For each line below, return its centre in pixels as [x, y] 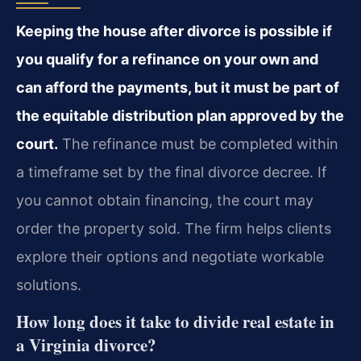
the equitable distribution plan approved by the [180, 115]
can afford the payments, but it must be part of [178, 87]
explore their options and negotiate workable [170, 256]
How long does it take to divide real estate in [175, 322]
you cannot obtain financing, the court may [165, 200]
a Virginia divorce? [86, 345]
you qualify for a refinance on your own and [167, 59]
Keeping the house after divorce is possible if [174, 31]
